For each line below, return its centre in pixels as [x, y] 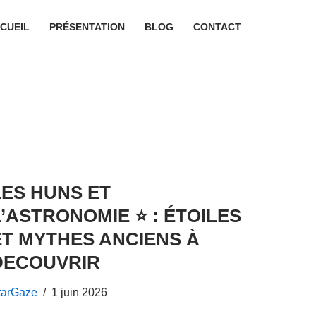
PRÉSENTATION [87, 27]
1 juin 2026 [79, 292]
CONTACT [217, 27]
